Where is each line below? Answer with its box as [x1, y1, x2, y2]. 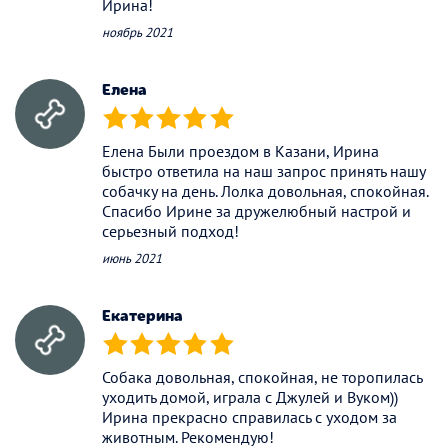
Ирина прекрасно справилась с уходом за [102, 407, 397, 428]
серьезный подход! [102, 221, 239, 242]
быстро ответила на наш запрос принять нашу [102, 161, 425, 182]
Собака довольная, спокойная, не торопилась [102, 367, 422, 388]
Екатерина [102, 303, 183, 325]
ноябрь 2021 [102, 24, 173, 42]
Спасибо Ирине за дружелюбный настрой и [102, 201, 411, 222]
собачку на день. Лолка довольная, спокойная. [102, 181, 428, 202]
